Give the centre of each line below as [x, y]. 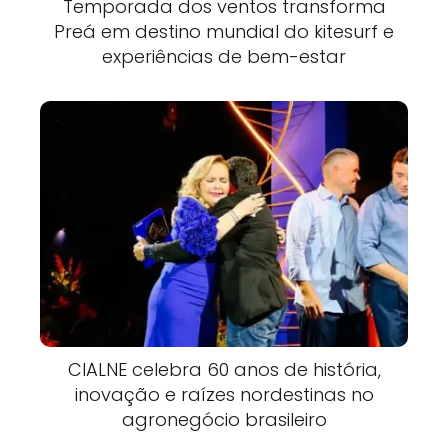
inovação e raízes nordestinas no [224, 394]
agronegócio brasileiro [224, 419]
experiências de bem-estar [224, 57]
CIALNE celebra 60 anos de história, [224, 369]
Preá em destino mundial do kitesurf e [224, 32]
